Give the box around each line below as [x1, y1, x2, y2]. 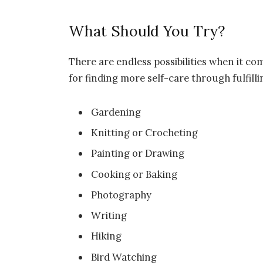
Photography [91, 188, 152, 201]
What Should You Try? [69, 22, 225, 41]
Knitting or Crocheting [91, 126, 198, 139]
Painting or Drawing [91, 147, 185, 160]
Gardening [91, 105, 141, 119]
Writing [91, 209, 127, 222]
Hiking [91, 230, 122, 243]
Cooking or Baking [91, 167, 178, 181]
